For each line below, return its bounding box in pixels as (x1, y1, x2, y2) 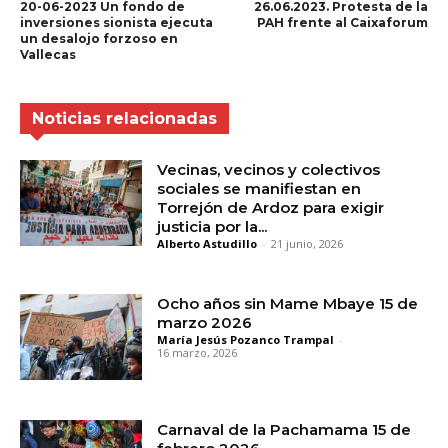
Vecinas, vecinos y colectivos (157, 160, 381, 180)
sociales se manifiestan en (157, 179, 362, 199)
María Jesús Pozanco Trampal (157, 332, 335, 348)
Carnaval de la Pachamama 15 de (157, 420, 412, 440)
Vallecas (20, 47, 76, 63)
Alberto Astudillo (157, 236, 258, 252)
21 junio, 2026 (271, 236, 344, 252)
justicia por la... (157, 217, 268, 237)
